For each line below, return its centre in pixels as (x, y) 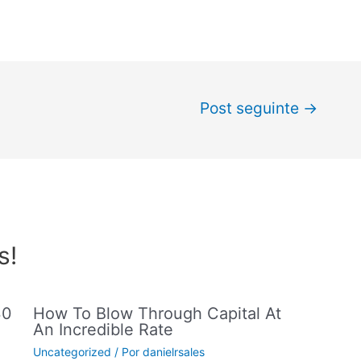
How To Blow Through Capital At (157, 313)
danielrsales (173, 351)
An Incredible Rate (103, 329)
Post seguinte (252, 108)
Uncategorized (72, 351)
